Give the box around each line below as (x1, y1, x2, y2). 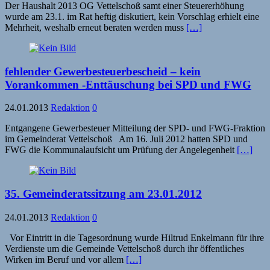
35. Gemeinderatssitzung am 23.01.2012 (5, 187, 202, 200)
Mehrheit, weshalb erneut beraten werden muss (5, 22, 186, 33)
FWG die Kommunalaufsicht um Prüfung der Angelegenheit (5, 145, 237, 155)
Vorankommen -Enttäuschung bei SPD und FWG (5, 78, 251, 91)
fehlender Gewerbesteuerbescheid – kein (5, 64, 201, 78)
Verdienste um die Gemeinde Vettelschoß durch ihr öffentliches (5, 243, 244, 254)
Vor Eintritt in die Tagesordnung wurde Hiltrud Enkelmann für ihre (5, 232, 264, 243)
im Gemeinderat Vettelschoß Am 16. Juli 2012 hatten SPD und (5, 134, 248, 145)
